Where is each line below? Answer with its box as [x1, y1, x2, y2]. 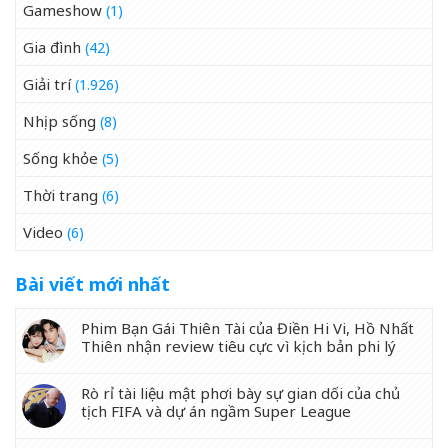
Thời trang [23, 185, 98, 206]
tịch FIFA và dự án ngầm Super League [81, 401, 351, 422]
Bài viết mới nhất [15, 272, 170, 297]
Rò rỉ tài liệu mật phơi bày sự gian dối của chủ [81, 383, 400, 404]
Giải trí [23, 74, 71, 95]
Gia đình [23, 37, 81, 58]
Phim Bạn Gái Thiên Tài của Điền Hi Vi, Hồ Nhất [81, 318, 414, 339]
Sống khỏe [23, 148, 98, 169]
